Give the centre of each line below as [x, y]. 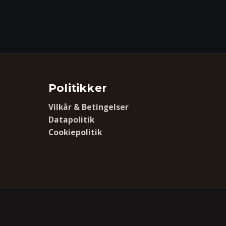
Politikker [78, 88]
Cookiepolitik [75, 132]
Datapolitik [71, 120]
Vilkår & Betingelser [89, 107]
